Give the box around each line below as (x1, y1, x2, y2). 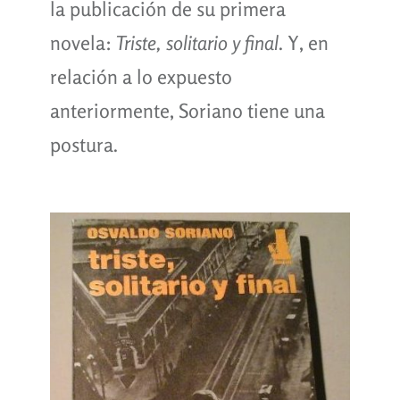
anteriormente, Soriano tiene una (49, 98, 325, 122)
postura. (49, 132, 118, 156)
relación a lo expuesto (49, 64, 232, 88)
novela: (49, 30, 116, 54)
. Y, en (278, 30, 329, 54)
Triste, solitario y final (115, 30, 279, 54)
